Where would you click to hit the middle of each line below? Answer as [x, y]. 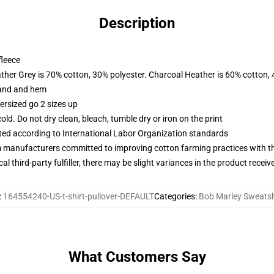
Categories [175, 196]
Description [137, 23]
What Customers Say [137, 257]
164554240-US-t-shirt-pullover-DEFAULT [79, 196]
